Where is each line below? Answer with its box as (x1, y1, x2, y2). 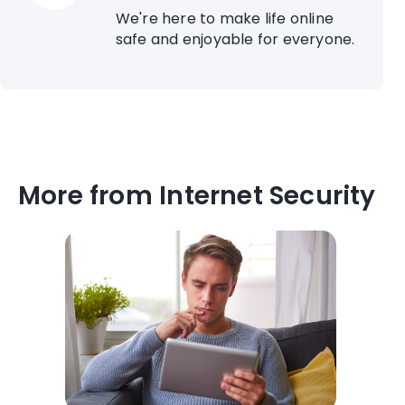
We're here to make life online (115, 8, 334, 30)
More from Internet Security (18, 178, 376, 214)
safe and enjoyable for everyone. (115, 29, 355, 51)
